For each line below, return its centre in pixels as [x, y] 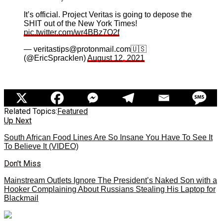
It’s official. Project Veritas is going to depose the [108, 14]
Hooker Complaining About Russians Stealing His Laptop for [110, 189]
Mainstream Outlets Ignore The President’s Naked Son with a [110, 180]
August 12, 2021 [116, 58]
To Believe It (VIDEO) [41, 146]
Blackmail [21, 198]
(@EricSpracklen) [55, 58]
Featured [73, 111]
